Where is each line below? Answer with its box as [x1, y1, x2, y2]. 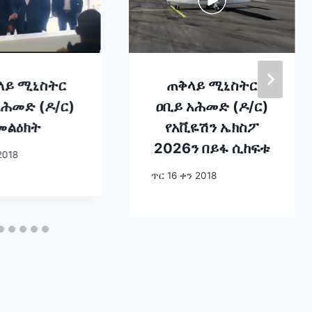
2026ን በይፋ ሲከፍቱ [153, 140, 270, 157]
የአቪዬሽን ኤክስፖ [165, 119, 259, 136]
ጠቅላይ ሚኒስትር [166, 77, 258, 95]
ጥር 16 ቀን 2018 [150, 169, 217, 181]
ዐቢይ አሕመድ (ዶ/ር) [155, 98, 269, 116]
